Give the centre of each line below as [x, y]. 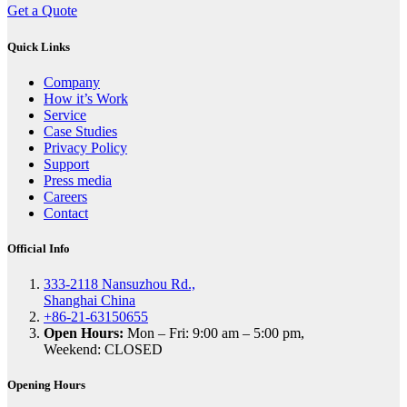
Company [72, 82]
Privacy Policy [85, 147]
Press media [78, 180]
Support [66, 164]
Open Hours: [84, 333]
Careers [65, 196]
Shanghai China [89, 301]
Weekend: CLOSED [103, 350]
